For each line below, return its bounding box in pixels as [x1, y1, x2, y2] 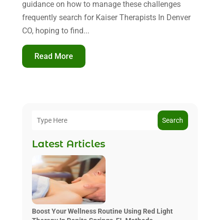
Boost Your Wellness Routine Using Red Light [31, 207, 173, 215]
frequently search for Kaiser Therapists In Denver [22, 12, 191, 22]
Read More [34, 51, 73, 61]
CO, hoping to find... [22, 26, 89, 35]
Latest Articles [31, 137, 105, 150]
